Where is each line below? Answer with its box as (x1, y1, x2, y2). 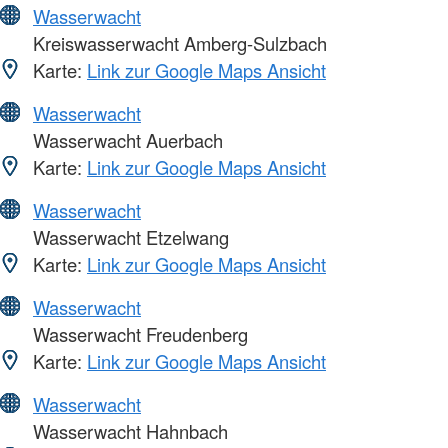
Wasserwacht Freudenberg (28, 320, 248, 347)
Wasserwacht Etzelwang (28, 223, 229, 250)
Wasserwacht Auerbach (28, 126, 223, 153)
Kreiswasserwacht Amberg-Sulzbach (28, 29, 327, 56)
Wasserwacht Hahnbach (28, 417, 228, 444)
